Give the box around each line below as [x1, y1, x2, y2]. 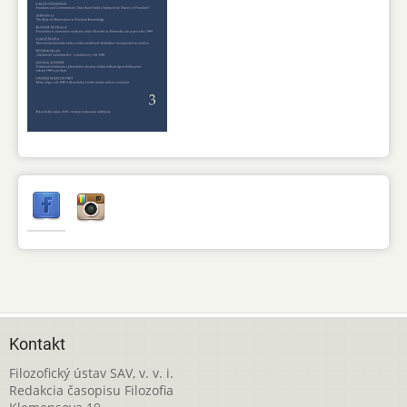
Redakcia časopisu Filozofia [9, 382, 174, 400]
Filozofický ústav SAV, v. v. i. [9, 364, 174, 382]
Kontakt [9, 335, 65, 354]
